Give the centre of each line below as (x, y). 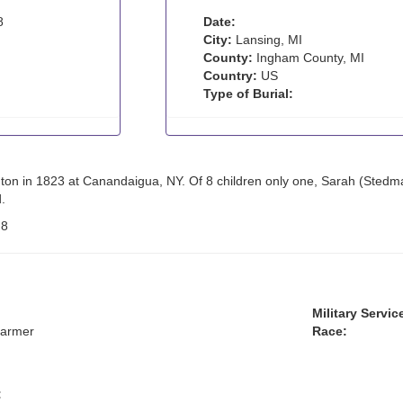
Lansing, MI (267, 40)
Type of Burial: (248, 94)
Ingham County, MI (308, 58)
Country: (230, 76)
